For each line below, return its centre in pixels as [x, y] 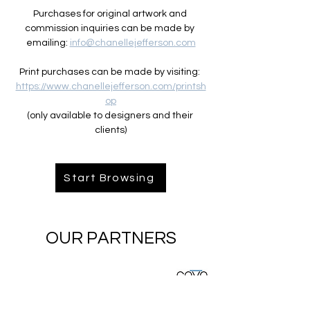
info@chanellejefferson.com [133, 43]
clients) [111, 130]
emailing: [48, 43]
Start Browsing [109, 178]
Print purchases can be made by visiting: [111, 72]
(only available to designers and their [111, 116]
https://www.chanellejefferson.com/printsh [111, 86]
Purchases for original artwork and [111, 14]
